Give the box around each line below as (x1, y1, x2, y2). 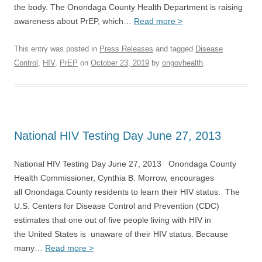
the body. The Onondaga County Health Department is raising (14, 2, 243, 12)
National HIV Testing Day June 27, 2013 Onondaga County (14, 159, 236, 168)
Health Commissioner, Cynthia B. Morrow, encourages (14, 173, 214, 182)
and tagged (153, 44, 195, 53)
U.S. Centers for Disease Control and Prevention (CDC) (14, 201, 219, 211)
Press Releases (99, 44, 153, 53)
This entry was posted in (14, 44, 99, 53)
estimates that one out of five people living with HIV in (14, 215, 211, 225)
